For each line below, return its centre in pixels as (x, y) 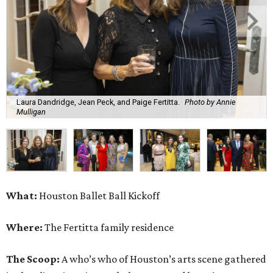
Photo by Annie (210, 102)
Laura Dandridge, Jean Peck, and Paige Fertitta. (98, 102)
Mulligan (31, 112)
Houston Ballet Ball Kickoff (98, 195)
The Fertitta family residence (108, 227)
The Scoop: (34, 259)
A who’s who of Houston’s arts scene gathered (164, 259)
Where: (24, 227)
